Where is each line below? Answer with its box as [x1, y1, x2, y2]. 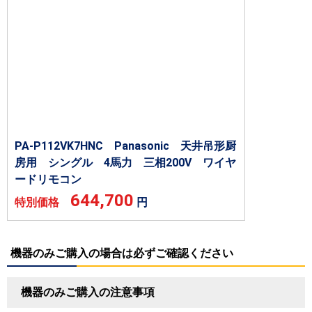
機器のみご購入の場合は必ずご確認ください [10, 246, 233, 260]
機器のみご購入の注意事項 [21, 285, 155, 299]
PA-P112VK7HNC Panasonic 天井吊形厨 [15, 139, 236, 153]
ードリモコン [15, 172, 81, 186]
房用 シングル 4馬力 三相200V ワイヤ [15, 155, 236, 169]
